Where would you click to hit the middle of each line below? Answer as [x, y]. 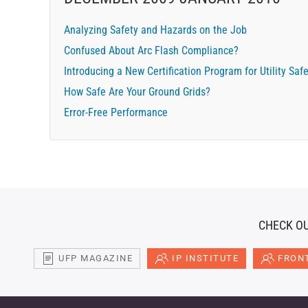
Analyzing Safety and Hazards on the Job [155, 30]
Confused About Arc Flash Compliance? [151, 51]
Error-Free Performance [116, 112]
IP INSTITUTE [205, 258]
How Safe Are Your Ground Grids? [137, 92]
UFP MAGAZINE [96, 258]
